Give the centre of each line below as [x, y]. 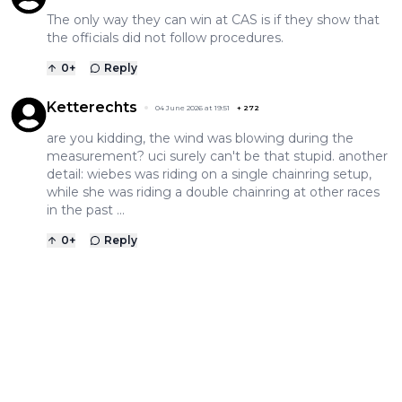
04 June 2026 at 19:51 [192, 107]
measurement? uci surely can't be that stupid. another [217, 156]
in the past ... [86, 210]
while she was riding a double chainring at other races [213, 192]
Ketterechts [92, 107]
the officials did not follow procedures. [165, 37]
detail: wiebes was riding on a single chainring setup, [209, 174]
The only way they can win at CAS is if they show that [213, 19]
